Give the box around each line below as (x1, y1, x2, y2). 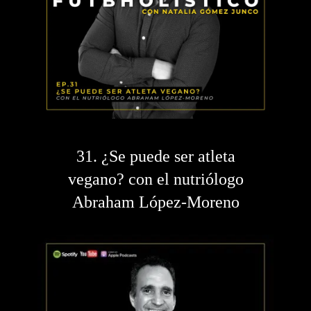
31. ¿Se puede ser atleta (76, 147, 235, 166)
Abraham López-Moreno (72, 193, 239, 212)
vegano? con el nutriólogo (67, 170, 244, 189)
